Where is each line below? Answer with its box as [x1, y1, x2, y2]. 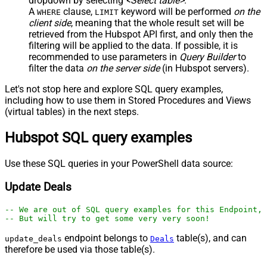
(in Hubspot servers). [160, 63, 249, 74]
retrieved [29, 29, 64, 41]
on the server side [86, 63, 160, 74]
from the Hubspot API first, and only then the [64, 29, 253, 41]
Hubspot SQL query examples [5, 129, 192, 147]
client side [29, 17, 71, 29]
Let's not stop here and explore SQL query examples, [5, 83, 223, 95]
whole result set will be [149, 17, 244, 29]
